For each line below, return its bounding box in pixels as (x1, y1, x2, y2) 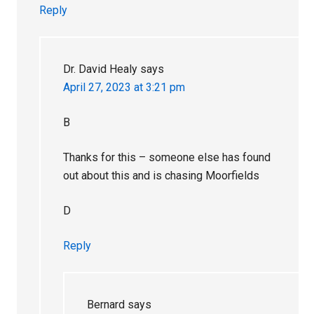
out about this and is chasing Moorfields (63, 168, 260, 182)
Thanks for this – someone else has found (63, 150, 271, 164)
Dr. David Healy (63, 62, 138, 76)
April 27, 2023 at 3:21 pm (63, 80, 186, 94)
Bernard (87, 297, 125, 311)
